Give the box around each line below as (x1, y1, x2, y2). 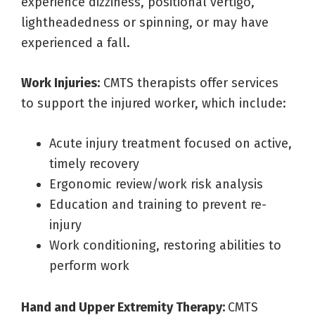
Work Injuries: (21, 75, 100, 91)
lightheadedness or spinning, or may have (21, 14, 269, 30)
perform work (49, 257, 129, 274)
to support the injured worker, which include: (21, 95, 286, 111)
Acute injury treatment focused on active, (49, 135, 292, 151)
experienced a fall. (21, 34, 130, 51)
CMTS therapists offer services (100, 75, 278, 91)
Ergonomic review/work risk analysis (49, 176, 263, 192)
